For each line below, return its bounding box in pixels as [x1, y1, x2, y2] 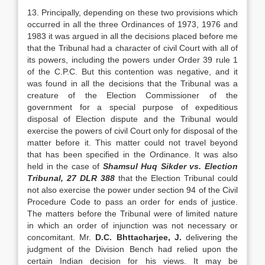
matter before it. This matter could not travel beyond [27, 138, 238, 147]
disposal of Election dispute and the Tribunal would [27, 114, 238, 124]
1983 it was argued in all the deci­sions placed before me [27, 31, 238, 41]
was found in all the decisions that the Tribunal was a [27, 79, 238, 88]
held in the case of [27, 161, 100, 171]
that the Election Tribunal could [114, 173, 238, 183]
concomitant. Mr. [27, 232, 96, 242]
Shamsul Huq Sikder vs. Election [99, 161, 238, 171]
